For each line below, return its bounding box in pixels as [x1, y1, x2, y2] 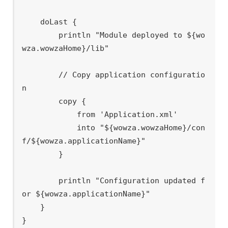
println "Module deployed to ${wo [22, 31, 59, 40]
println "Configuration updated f [22, 176, 59, 186]
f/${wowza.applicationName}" [22, 136, 146, 146]
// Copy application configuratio [22, 70, 59, 80]
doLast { [22, 17, 41, 27]
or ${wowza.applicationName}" [22, 189, 151, 199]
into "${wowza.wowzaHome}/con [22, 123, 77, 133]
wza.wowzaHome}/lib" [22, 44, 109, 53]
